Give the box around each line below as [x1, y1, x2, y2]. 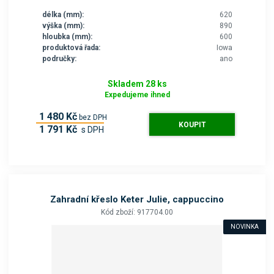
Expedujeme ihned [104, 91, 170, 100]
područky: [42, 54, 76, 64]
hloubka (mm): [42, 32, 92, 42]
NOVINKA [230, 223, 259, 231]
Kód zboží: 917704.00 [101, 208, 173, 217]
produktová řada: [42, 43, 100, 53]
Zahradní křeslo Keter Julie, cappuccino [50, 194, 224, 206]
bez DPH [78, 113, 107, 122]
